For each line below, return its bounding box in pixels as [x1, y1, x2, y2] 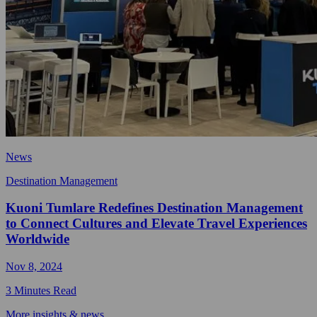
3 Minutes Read [6, 284, 76, 297]
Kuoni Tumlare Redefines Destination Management [6, 200, 303, 216]
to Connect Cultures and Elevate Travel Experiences [6, 216, 307, 231]
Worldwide [6, 231, 69, 247]
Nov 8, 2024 [6, 260, 62, 273]
